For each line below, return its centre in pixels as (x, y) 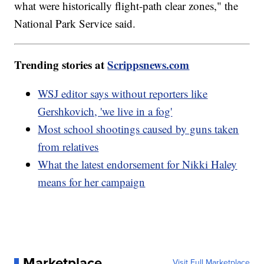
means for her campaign (92, 182)
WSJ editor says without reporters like (123, 94)
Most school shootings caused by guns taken (138, 129)
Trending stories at (61, 65)
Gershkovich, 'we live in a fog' (105, 111)
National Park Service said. (75, 24)
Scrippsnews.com (148, 65)
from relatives (68, 147)
